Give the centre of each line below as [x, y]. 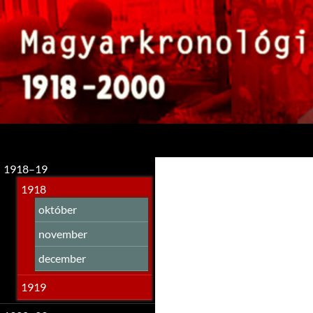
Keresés [22, 131]
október [58, 210]
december [62, 259]
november [63, 234]
